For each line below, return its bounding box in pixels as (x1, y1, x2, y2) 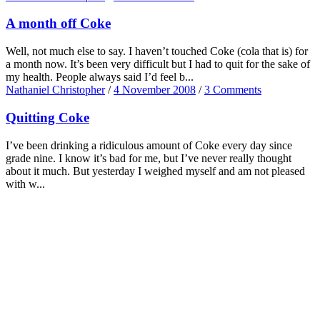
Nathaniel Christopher (6, 84, 105, 96)
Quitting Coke (6, 109, 89, 125)
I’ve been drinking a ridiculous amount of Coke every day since (6, 139, 292, 151)
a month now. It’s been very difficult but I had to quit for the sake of (6, 58, 310, 71)
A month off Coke (6, 16, 111, 31)
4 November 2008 (114, 84, 196, 96)
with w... (6, 177, 45, 190)
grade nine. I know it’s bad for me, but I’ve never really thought (6, 151, 291, 164)
